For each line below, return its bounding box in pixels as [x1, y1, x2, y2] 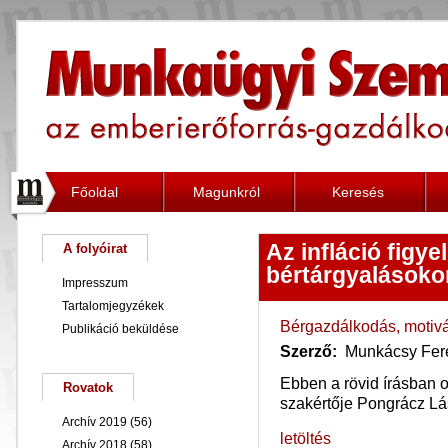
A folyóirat [63, 241, 127, 256]
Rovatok [63, 380, 113, 395]
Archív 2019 [62, 415, 127, 429]
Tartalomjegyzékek [62, 299, 164, 313]
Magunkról [193, 184, 260, 200]
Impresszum [62, 276, 128, 290]
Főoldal [70, 184, 118, 200]
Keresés [331, 184, 384, 200]
